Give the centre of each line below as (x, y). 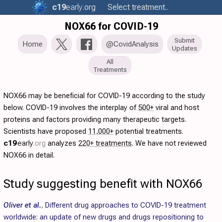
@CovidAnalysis (132, 44)
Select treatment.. (138, 7)
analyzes (62, 143)
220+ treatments (105, 143)
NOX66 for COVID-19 (111, 26)
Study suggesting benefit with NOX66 (103, 184)
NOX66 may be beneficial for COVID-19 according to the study (104, 96)
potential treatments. (148, 131)
